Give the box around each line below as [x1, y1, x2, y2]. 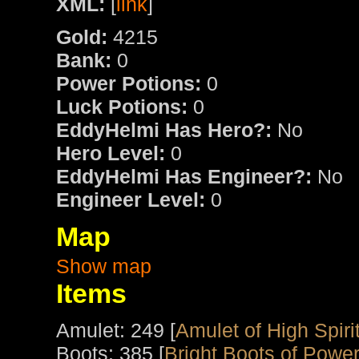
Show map [56, 255, 151, 278]
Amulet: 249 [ [56, 319, 175, 342]
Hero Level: [56, 142, 165, 165]
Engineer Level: [56, 188, 205, 212]
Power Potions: [56, 72, 201, 95]
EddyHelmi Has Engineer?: [56, 165, 312, 188]
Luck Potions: [56, 95, 188, 119]
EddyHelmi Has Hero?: [56, 119, 272, 142]
